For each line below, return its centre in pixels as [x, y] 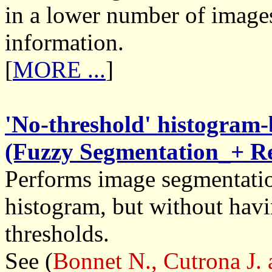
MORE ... [59, 70]
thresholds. [57, 233]
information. [64, 42]
